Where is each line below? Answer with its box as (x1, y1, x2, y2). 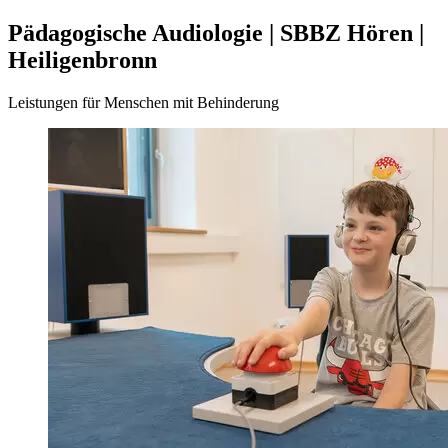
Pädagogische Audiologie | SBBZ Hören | (8, 19, 424, 46)
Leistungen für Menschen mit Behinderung (8, 93, 279, 111)
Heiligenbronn (8, 46, 157, 73)
